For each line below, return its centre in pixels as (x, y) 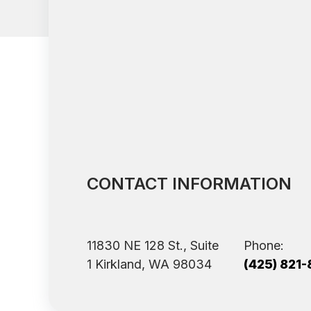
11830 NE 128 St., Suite (153, 246)
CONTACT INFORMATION (190, 184)
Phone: (264, 246)
